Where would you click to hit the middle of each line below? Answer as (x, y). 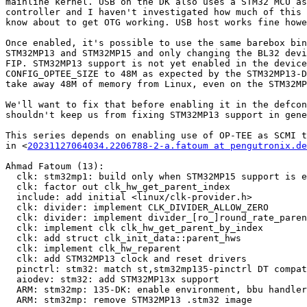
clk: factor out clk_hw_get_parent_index (11, 187)
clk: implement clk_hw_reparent (11, 249)
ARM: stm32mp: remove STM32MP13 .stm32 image (11, 300)
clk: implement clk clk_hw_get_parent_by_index (11, 228)
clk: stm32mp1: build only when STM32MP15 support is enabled (11, 177)
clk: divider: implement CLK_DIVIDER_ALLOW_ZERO (11, 208)
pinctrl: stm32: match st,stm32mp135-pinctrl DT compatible (11, 269)
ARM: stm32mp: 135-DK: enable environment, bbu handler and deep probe (11, 290)
